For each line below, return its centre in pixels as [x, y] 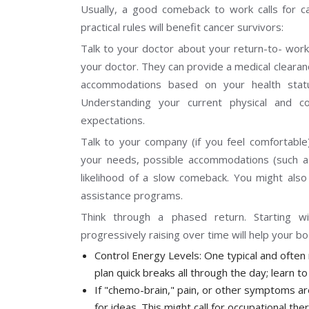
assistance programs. [132, 195]
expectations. [113, 120]
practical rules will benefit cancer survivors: [182, 27]
